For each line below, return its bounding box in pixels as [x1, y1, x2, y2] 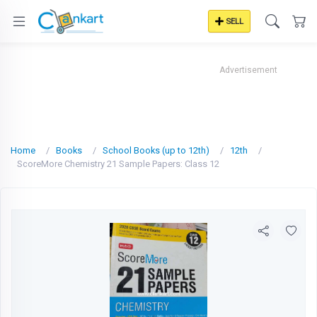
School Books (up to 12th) [103, 145, 209, 156]
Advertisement [219, 65, 277, 75]
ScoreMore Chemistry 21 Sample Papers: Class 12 [17, 158, 219, 169]
